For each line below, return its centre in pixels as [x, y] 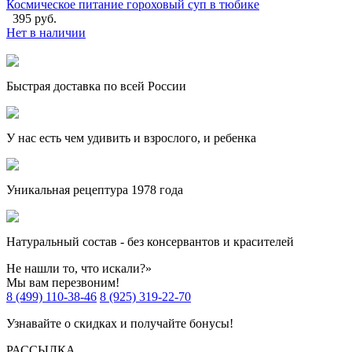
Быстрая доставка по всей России [96, 86]
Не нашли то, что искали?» [79, 269]
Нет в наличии [46, 33]
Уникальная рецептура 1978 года [95, 190]
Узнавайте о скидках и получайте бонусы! [120, 324]
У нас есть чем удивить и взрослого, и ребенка [131, 138]
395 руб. [35, 19]
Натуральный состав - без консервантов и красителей [150, 242]
